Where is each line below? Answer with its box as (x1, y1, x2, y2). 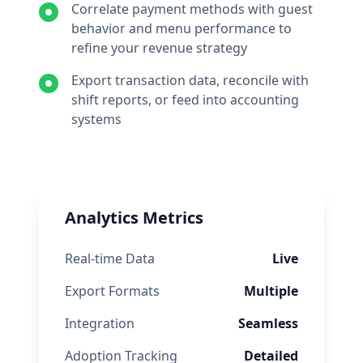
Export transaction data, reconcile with (71, 71, 309, 89)
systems (71, 110, 122, 128)
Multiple (244, 282, 298, 300)
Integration (65, 314, 135, 332)
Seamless (238, 314, 298, 332)
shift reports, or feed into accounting (71, 91, 299, 109)
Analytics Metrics (65, 207, 203, 228)
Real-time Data (65, 250, 155, 267)
